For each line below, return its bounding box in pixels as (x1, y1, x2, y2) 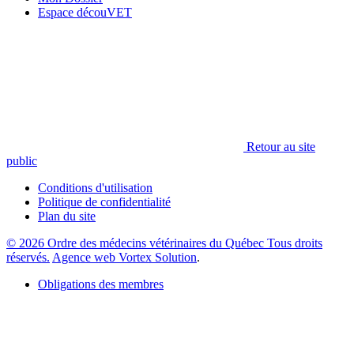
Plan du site (38, 209, 96, 223)
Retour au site (243, 139, 315, 153)
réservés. (6, 250, 50, 264)
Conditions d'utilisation (38, 180, 153, 194)
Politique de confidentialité (38, 194, 171, 209)
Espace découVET (38, 5, 132, 19)
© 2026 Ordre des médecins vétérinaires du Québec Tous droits (6, 235, 322, 250)
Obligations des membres (38, 277, 164, 291)
